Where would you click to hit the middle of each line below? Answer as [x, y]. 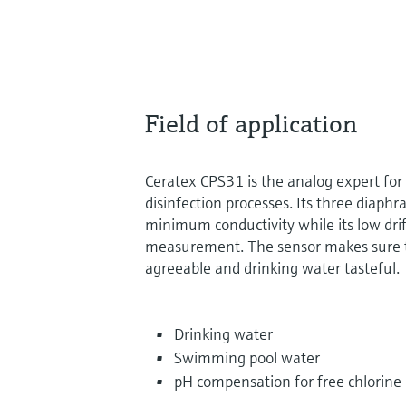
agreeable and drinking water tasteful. [272, 267]
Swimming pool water [247, 357]
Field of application [251, 123]
